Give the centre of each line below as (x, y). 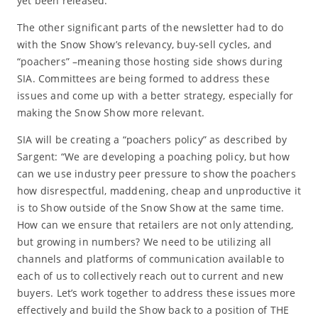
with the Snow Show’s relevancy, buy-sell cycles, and (144, 44)
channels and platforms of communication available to (150, 258)
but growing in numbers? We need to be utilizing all (144, 241)
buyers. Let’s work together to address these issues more (156, 292)
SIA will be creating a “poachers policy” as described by (152, 139)
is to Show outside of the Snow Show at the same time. (150, 207)
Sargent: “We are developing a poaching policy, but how (153, 156)
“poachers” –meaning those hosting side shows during (150, 61)
